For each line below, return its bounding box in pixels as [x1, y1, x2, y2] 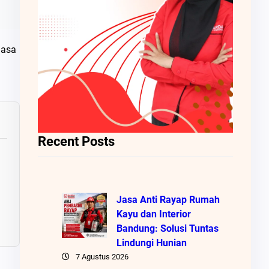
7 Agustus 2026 [75, 252, 128, 261]
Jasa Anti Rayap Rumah [116, 193, 220, 205]
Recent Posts [37, 133, 115, 149]
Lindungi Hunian [116, 237, 187, 249]
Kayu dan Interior [116, 208, 191, 220]
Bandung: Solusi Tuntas [116, 222, 219, 234]
